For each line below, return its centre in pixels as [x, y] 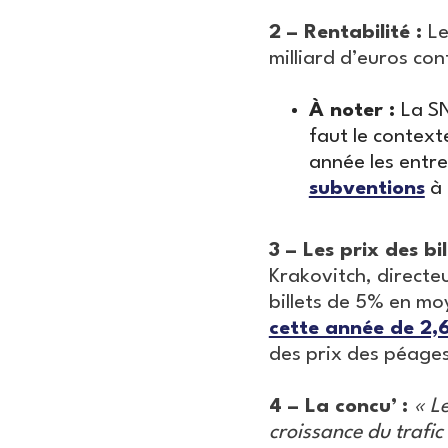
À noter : [354, 111]
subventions [366, 189]
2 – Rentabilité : [348, 33]
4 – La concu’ [332, 407]
